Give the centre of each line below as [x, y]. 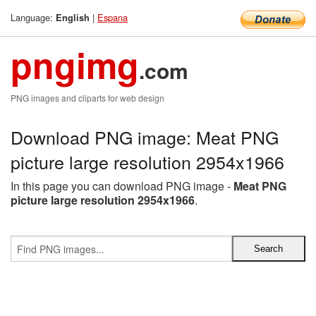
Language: [33, 17]
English [73, 18]
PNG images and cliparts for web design [87, 98]
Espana [113, 17]
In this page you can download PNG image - [122, 186]
